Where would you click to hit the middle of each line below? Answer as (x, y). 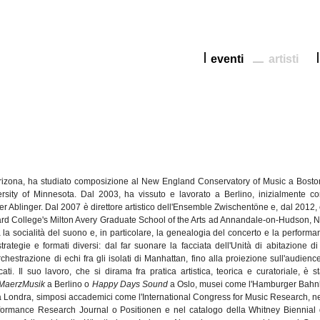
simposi (51, 297)
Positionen (141, 310)
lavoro (57, 271)
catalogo (206, 310)
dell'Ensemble (185, 207)
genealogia (188, 233)
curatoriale (277, 271)
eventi (227, 59)
